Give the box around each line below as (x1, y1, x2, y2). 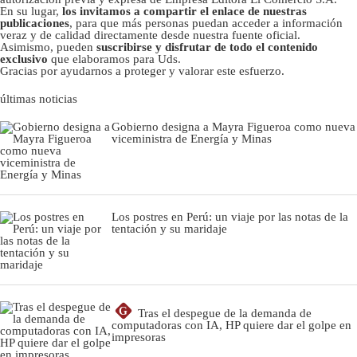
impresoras (112, 330, 166, 343)
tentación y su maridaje (112, 222, 227, 235)
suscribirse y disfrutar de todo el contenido (96, 40, 318, 53)
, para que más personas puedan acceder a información (69, 16, 343, 29)
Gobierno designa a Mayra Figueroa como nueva (112, 120, 355, 133)
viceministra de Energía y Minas (112, 131, 272, 145)
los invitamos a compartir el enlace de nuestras (62, 4, 307, 18)
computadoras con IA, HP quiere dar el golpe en (112, 318, 351, 331)
